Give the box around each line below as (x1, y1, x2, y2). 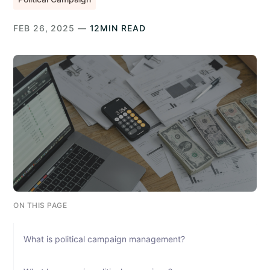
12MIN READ (89, 23, 146, 33)
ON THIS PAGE (13, 200, 67, 210)
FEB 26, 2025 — (13, 23, 90, 33)
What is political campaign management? (24, 233, 188, 244)
